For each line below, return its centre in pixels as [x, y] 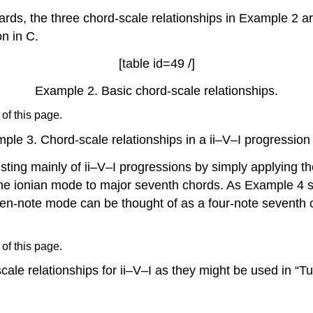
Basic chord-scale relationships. [188, 90]
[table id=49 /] [156, 63]
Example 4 [274, 185]
